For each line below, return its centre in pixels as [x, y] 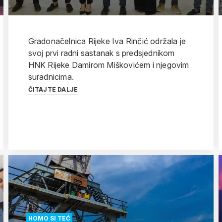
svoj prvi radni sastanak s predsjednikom [101, 53]
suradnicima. [51, 77]
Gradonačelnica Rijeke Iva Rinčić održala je [107, 41]
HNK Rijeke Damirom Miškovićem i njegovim [109, 65]
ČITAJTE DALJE [53, 89]
